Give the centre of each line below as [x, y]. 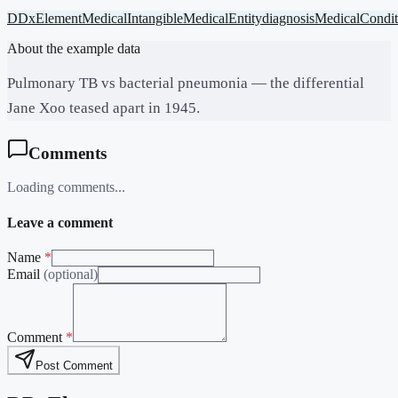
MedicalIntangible [132, 18]
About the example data [74, 48]
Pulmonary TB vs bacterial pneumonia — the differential [186, 83]
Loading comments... [66, 187]
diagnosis [288, 18]
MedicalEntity [223, 18]
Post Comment [74, 365]
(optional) [71, 274]
